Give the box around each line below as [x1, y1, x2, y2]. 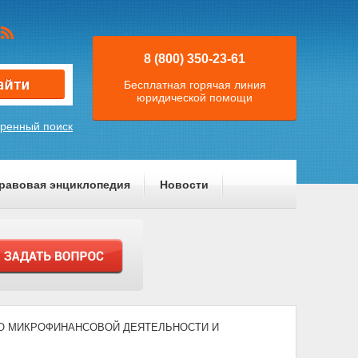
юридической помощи [137, 91, 253, 104]
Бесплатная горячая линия [123, 78, 266, 91]
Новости [159, 178, 209, 191]
